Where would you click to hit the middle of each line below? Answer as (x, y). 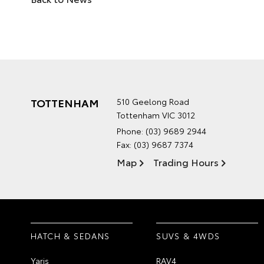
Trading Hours (186, 161)
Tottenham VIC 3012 (156, 115)
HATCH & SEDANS (70, 235)
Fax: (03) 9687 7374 (155, 144)
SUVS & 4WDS (188, 235)
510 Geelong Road (153, 101)
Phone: (131, 131)
